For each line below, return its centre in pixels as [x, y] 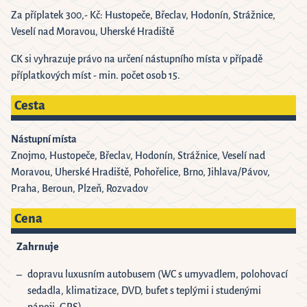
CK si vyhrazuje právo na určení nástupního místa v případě [137, 59]
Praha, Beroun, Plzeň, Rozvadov [79, 189]
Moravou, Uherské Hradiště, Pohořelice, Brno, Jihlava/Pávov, [140, 172]
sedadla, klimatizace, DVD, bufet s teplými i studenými [144, 291]
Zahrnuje [38, 247]
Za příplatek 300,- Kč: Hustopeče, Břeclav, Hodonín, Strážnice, [143, 15]
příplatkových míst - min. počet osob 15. [96, 76]
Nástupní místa [44, 139]
